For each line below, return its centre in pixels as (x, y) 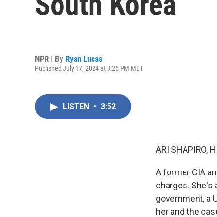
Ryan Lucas (84, 58)
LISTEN (77, 106)
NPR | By (50, 58)
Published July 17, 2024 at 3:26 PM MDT (89, 68)
